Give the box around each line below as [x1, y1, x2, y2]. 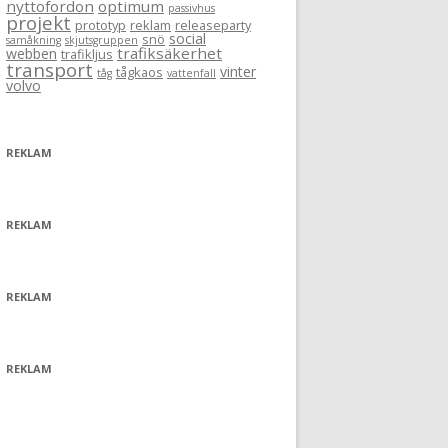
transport [6, 57, 93, 83]
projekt [6, 10, 71, 36]
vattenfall [167, 66, 216, 80]
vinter [220, 62, 256, 81]
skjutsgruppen [65, 33, 138, 47]
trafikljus [61, 45, 113, 63]
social [169, 29, 206, 48]
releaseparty [175, 16, 251, 34]
